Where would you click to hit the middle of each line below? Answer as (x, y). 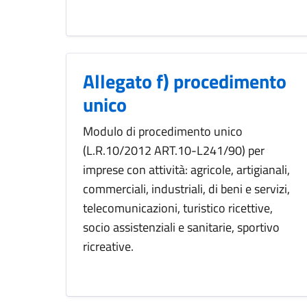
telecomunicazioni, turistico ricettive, (178, 208)
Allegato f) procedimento (185, 82)
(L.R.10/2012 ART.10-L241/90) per (174, 151)
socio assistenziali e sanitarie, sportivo (181, 228)
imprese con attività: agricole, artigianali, (186, 170)
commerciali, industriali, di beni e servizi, (186, 189)
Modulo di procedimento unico (163, 132)
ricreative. (108, 247)
